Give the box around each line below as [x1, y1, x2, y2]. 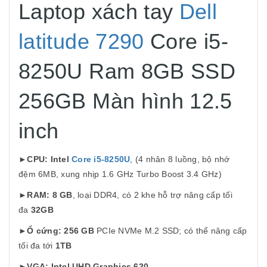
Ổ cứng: [27, 226, 64, 235]
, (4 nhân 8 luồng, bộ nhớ [130, 154, 230, 164]
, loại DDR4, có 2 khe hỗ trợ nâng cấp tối [72, 190, 232, 200]
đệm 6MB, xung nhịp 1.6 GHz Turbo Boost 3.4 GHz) [18, 169, 222, 179]
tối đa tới [18, 241, 55, 250]
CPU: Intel [27, 154, 72, 164]
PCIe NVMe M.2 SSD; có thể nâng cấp [94, 226, 247, 235]
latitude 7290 [18, 29, 144, 54]
